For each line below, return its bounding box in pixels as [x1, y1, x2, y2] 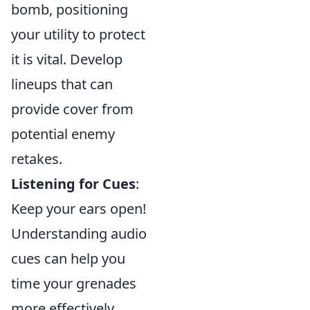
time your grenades [11, 274, 136, 293]
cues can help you [11, 249, 125, 268]
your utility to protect [11, 25, 145, 44]
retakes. [11, 149, 62, 168]
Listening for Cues [11, 174, 136, 193]
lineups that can [11, 75, 113, 93]
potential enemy [11, 125, 115, 143]
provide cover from [11, 100, 134, 118]
